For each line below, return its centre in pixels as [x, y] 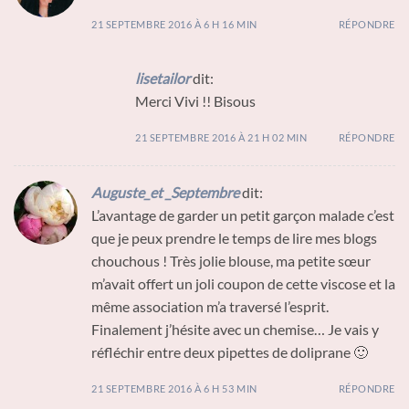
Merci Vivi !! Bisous [195, 100]
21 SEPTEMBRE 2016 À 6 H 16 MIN [174, 24]
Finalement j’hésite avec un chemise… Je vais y [235, 329]
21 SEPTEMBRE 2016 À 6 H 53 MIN [174, 388]
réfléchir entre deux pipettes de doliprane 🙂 [230, 351]
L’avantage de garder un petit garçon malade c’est [243, 215]
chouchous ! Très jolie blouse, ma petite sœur [231, 260]
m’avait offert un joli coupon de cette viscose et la [243, 283]
